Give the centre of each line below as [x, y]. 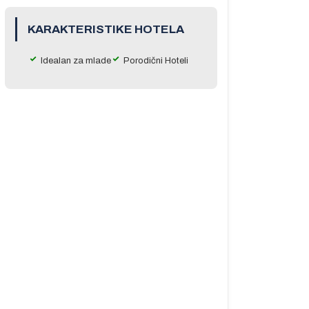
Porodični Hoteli [156, 61]
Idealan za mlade [76, 61]
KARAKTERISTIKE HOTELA [106, 29]
